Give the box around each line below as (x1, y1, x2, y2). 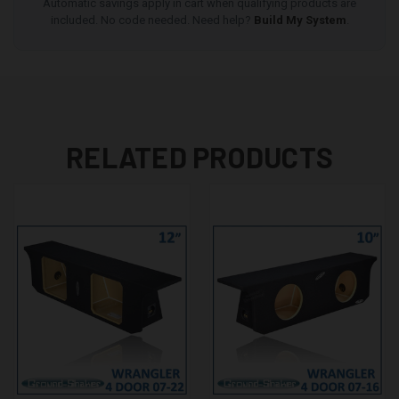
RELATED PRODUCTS (66, 139, 333, 174)
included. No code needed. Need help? (50, 12, 254, 27)
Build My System (253, 12, 346, 27)
